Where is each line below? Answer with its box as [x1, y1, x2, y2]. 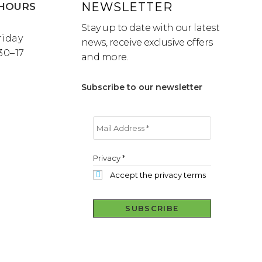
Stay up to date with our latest [81, 22, 220, 34]
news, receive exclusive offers [81, 37, 213, 49]
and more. [81, 51, 129, 63]
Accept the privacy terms [108, 170, 206, 180]
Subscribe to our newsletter [81, 82, 202, 93]
